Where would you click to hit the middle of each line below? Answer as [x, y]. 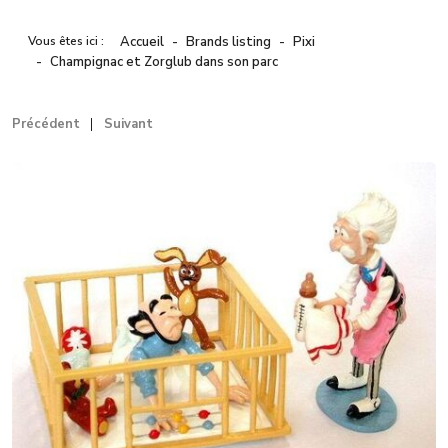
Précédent [46, 124]
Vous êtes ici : [69, 41]
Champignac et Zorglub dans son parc [164, 62]
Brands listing [228, 42]
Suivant [128, 124]
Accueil [142, 42]
